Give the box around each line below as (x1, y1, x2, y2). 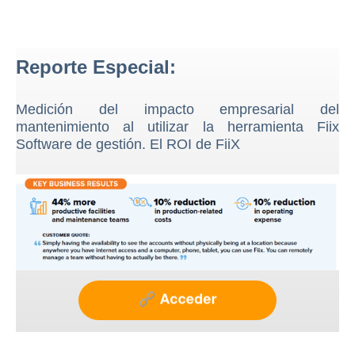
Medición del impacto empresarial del (16, 101, 339, 118)
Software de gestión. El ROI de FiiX (16, 136, 244, 153)
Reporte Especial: (16, 56, 176, 78)
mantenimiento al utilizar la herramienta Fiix (16, 119, 339, 136)
